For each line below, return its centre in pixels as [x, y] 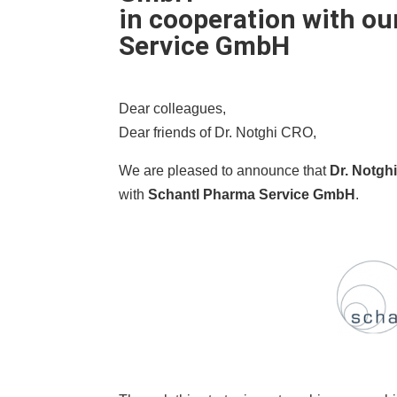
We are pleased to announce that [225, 170]
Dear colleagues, [173, 108]
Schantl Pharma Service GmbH [252, 194]
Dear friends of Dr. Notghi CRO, [218, 132]
